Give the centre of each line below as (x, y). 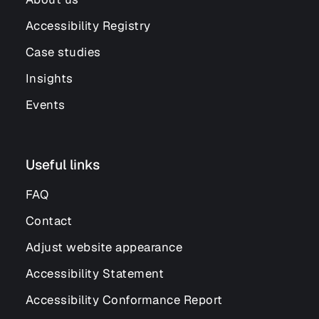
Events (45, 105)
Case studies (63, 52)
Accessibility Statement (95, 273)
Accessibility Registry (88, 26)
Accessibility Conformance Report (124, 300)
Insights (49, 78)
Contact (49, 221)
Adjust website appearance (104, 247)
